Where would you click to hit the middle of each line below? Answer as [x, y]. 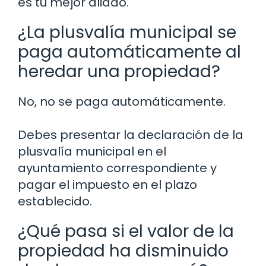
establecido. [55, 202]
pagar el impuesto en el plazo [107, 185]
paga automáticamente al [129, 52]
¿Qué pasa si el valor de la [126, 232]
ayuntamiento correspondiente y [117, 168]
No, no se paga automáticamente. [122, 102]
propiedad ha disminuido [123, 251]
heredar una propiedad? [119, 72]
